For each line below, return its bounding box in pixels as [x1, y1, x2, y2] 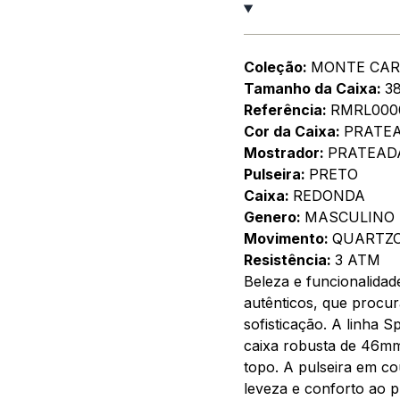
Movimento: [243, 229, 332, 247]
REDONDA [292, 186, 365, 204]
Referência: [243, 100, 330, 119]
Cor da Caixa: [243, 121, 344, 140]
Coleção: [243, 57, 311, 76]
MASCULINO [304, 207, 395, 226]
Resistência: [243, 250, 335, 269]
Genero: [243, 207, 304, 226]
